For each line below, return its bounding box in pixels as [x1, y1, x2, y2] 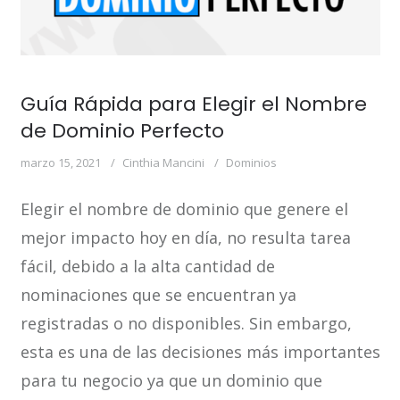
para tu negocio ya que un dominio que [20, 370, 322, 392]
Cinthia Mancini [121, 154, 204, 171]
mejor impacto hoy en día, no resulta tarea [20, 227, 351, 249]
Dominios [225, 154, 277, 171]
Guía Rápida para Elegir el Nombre [20, 90, 367, 119]
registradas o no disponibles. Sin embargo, [20, 312, 352, 335]
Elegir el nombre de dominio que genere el [20, 198, 348, 221]
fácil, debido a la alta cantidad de [20, 255, 275, 278]
